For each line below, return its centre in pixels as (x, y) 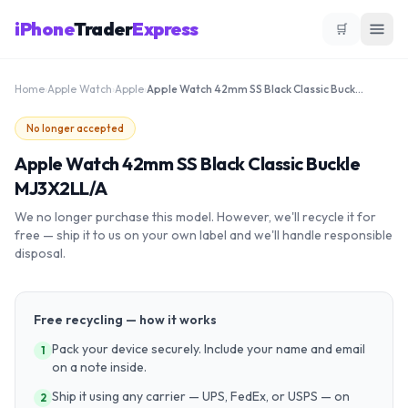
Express (165, 29)
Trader (103, 29)
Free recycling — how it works (125, 320)
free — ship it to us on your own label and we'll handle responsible (204, 235)
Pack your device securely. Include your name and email (209, 349)
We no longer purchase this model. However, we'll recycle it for (195, 217)
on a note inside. (99, 367)
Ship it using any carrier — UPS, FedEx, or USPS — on (201, 396)
